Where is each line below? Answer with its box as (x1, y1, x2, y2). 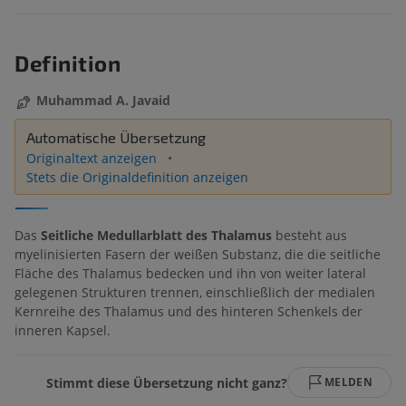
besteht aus (272, 227, 347, 245)
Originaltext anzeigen (26, 149, 160, 167)
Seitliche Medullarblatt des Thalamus (41, 227, 272, 245)
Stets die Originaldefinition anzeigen (26, 168, 248, 186)
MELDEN (324, 374, 372, 391)
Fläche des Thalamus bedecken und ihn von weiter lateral (14, 265, 366, 283)
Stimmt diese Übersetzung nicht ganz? (46, 373, 288, 391)
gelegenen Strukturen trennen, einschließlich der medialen (14, 284, 375, 302)
